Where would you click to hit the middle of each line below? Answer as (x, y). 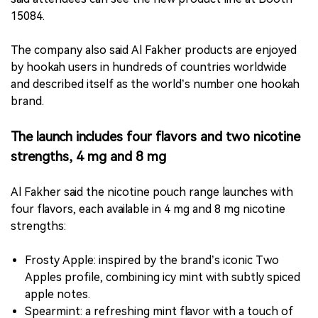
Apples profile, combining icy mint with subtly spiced (163, 278)
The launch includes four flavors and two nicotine (155, 137)
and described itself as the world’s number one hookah (155, 84)
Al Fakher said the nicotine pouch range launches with (152, 192)
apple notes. (57, 295)
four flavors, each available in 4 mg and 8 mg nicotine (148, 209)
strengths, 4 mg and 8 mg (88, 157)
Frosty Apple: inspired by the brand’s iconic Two (152, 261)
